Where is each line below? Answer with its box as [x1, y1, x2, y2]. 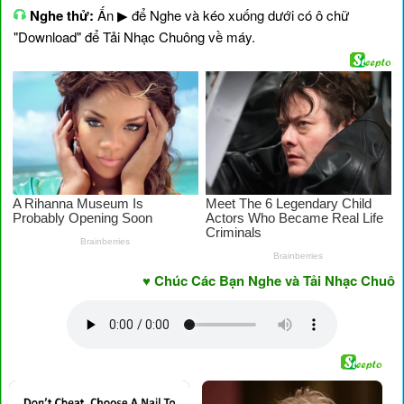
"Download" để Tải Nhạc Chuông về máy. [14, 27, 255, 46]
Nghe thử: [26, 5, 94, 25]
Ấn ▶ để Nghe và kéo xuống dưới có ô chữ [94, 5, 349, 24]
